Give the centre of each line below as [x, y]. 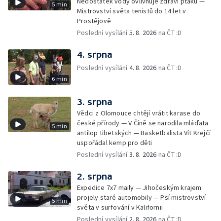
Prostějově [94, 21]
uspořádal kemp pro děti [115, 143]
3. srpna [95, 102]
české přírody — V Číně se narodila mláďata [143, 123]
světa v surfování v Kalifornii [120, 207]
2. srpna [95, 176]
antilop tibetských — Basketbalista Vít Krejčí [144, 133]
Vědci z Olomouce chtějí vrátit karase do [139, 113]
